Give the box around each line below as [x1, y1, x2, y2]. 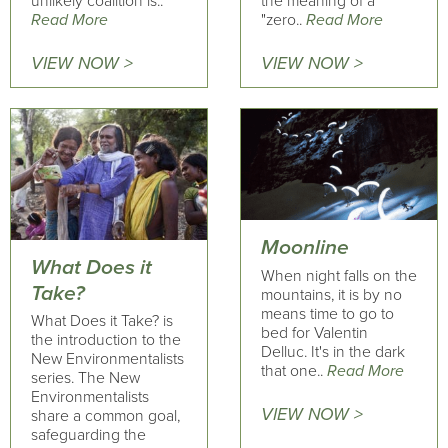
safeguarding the [31, 425, 146, 446]
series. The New [31, 368, 140, 389]
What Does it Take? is [31, 311, 173, 332]
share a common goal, [31, 406, 180, 427]
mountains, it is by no [260, 284, 402, 305]
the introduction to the [31, 330, 181, 351]
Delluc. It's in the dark [260, 341, 405, 362]
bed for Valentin [260, 322, 368, 343]
